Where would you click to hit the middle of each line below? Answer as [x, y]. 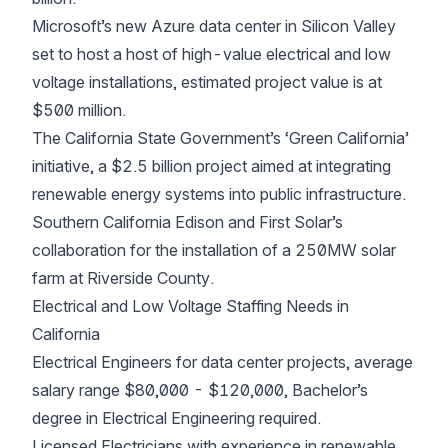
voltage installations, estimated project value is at [207, 82]
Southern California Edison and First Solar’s [187, 222]
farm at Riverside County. [123, 278]
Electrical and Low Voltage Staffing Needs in [190, 306]
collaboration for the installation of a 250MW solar [214, 250]
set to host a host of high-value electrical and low [211, 54]
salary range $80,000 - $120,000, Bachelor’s [200, 390]
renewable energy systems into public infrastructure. [219, 194]
